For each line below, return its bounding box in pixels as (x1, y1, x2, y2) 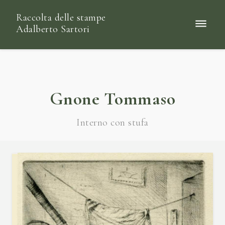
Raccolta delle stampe (16, 12, 106, 24)
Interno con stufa (76, 117, 149, 129)
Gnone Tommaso (49, 88, 176, 109)
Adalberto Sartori (16, 23, 90, 35)
